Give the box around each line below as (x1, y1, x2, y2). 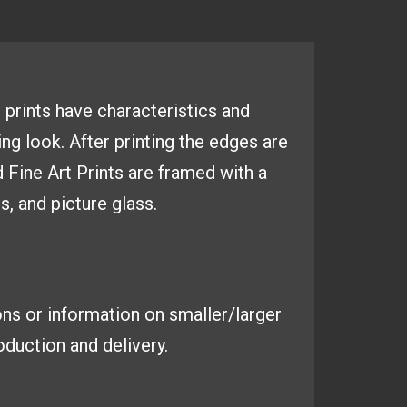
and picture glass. (18, 193, 157, 214)
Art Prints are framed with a (47, 162, 267, 184)
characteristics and (97, 100, 250, 122)
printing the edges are (114, 131, 288, 153)
